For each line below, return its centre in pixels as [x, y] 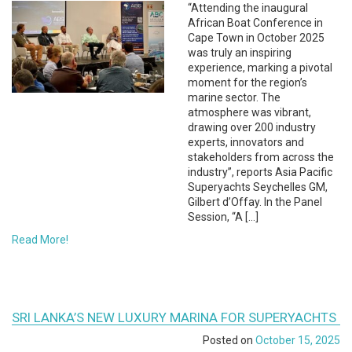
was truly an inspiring [240, 52]
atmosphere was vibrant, [249, 112]
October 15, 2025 [298, 340]
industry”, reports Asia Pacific [260, 172]
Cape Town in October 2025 [256, 37]
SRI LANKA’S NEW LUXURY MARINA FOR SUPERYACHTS [174, 317]
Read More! [40, 239]
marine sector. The [234, 97]
